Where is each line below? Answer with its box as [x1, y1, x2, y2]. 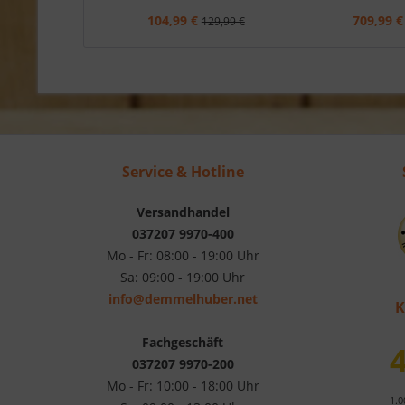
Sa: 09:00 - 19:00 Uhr [120, 268, 245, 286]
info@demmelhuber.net [108, 289, 258, 307]
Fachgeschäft [142, 333, 223, 351]
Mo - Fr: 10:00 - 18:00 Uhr [106, 376, 259, 394]
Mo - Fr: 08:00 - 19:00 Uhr [106, 246, 259, 264]
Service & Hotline [121, 161, 244, 182]
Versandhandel [136, 202, 230, 221]
